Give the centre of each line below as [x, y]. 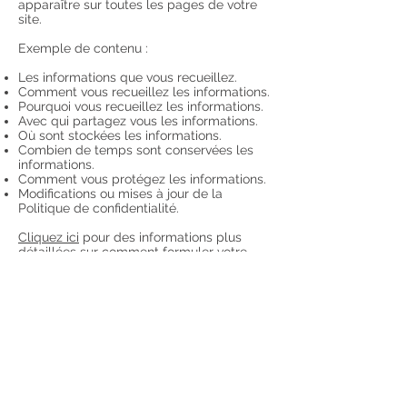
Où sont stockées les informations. [124, 135]
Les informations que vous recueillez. [128, 77]
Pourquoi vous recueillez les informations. [141, 106]
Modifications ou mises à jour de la [120, 194]
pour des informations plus [160, 237]
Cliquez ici [49, 237]
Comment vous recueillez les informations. [144, 92]
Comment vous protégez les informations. [144, 179]
